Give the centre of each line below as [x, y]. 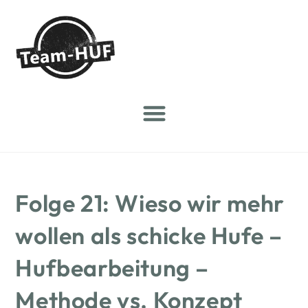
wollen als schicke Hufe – [149, 235]
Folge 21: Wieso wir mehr [150, 203]
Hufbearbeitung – [112, 267]
